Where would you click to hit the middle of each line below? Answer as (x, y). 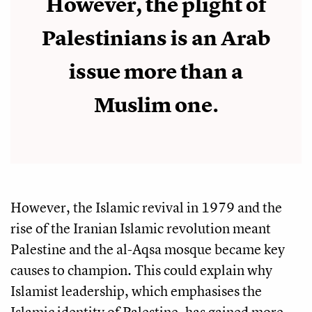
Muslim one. (156, 105)
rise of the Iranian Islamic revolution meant (141, 228)
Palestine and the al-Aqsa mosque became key (148, 249)
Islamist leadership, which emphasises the (136, 290)
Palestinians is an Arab (156, 38)
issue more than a (156, 71)
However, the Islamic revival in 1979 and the (146, 207)
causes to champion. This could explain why (141, 270)
